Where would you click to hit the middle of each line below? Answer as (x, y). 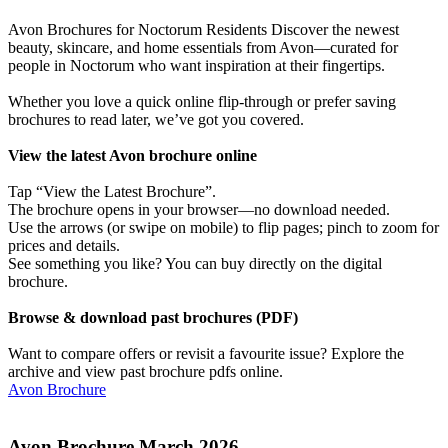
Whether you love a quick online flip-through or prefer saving (202, 102)
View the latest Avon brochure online (132, 156)
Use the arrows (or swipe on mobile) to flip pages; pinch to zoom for (223, 228)
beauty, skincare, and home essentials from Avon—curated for (203, 48)
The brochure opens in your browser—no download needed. (199, 210)
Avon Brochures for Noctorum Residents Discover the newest (203, 30)
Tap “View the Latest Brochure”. (112, 192)
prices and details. (64, 246)
